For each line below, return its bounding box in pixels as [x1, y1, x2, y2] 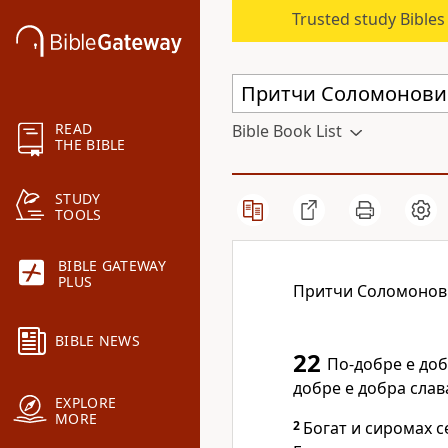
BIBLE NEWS [55, 331, 140, 351]
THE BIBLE [55, 135, 126, 155]
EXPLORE [55, 393, 117, 413]
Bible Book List [232, 120, 342, 142]
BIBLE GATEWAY [58, 256, 166, 276]
